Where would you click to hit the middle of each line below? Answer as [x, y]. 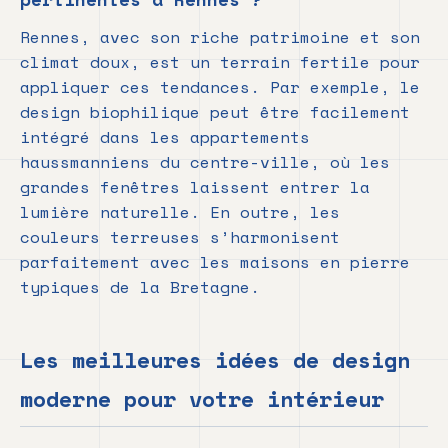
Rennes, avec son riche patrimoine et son [220, 37]
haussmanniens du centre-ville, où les [205, 162]
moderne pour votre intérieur [202, 399]
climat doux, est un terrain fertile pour [220, 62]
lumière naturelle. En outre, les [180, 212]
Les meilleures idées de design [215, 360]
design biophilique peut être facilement [215, 112]
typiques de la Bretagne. [140, 287]
